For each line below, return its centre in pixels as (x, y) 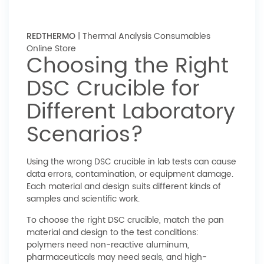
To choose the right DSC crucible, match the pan (125, 220)
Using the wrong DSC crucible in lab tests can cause (131, 162)
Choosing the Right (128, 66)
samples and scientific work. (83, 199)
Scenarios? (85, 135)
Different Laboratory (131, 112)
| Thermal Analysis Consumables (143, 36)
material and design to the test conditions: (113, 232)
